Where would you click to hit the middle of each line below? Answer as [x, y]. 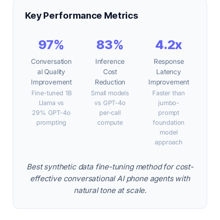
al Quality [51, 72]
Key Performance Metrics [82, 16]
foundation [169, 123]
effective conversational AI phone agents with [110, 179]
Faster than [169, 93]
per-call [110, 113]
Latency [169, 72]
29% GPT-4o [51, 113]
